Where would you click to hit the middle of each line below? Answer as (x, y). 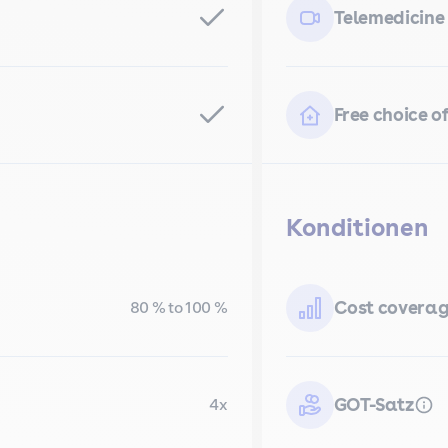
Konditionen (357, 227)
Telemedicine (389, 17)
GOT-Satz (373, 404)
